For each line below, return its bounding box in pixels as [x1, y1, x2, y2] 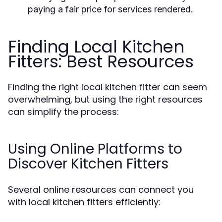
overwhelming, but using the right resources [8, 93, 203, 106]
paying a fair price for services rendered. [28, 4, 193, 14]
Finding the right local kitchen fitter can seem [8, 81, 207, 93]
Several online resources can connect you [8, 183, 194, 196]
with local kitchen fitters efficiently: [8, 196, 161, 208]
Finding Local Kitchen [8, 35, 184, 58]
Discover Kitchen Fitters [8, 154, 168, 173]
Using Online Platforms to [8, 139, 182, 159]
